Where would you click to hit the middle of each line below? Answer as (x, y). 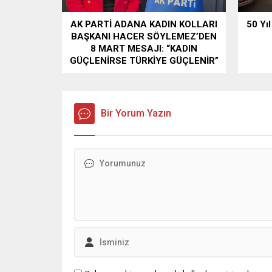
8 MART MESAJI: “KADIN (144, 48)
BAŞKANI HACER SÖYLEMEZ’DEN (144, 36)
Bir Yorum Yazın (136, 113)
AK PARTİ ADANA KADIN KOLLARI (144, 24)
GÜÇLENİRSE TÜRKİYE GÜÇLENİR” (144, 60)
